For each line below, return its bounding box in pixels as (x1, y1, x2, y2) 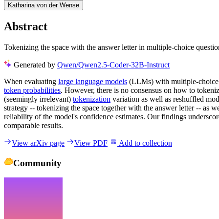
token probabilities (4, 86, 61, 94)
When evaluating (4, 77, 58, 86)
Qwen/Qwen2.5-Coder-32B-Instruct (57, 60, 170, 69)
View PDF (74, 138, 108, 147)
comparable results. (4, 121, 63, 130)
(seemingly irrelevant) (4, 94, 73, 103)
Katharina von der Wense (8, 1, 79, 9)
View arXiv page (12, 138, 65, 147)
